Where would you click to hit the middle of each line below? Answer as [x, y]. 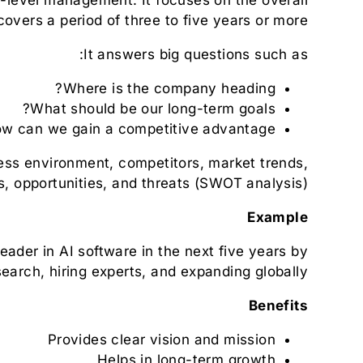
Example [278, 217]
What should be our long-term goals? [153, 108]
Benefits [278, 305]
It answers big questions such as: [196, 54]
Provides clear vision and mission [161, 339]
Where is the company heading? [169, 88]
